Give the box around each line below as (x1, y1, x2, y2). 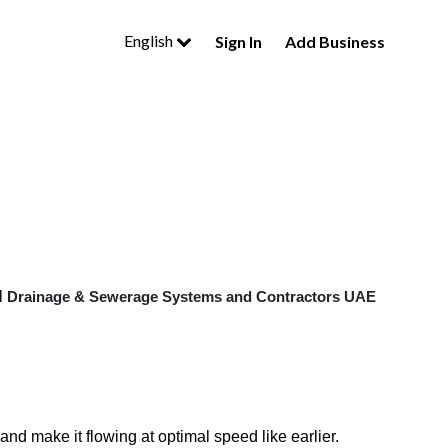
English (124, 31, 176, 50)
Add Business (285, 31, 385, 51)
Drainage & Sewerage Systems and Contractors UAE (7, 288, 376, 305)
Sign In (215, 31, 262, 51)
